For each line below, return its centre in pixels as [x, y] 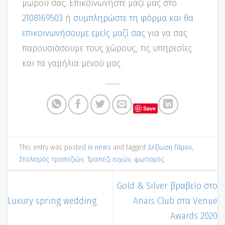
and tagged [130, 147]
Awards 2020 [194, 215]
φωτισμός [149, 159]
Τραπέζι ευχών [109, 159]
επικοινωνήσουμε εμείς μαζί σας [83, 33]
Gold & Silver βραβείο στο [167, 185]
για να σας [166, 33]
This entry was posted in [57, 147]
